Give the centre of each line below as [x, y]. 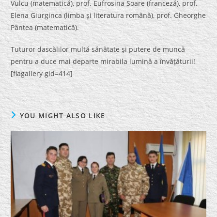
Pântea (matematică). [45, 28]
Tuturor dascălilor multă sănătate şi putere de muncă [98, 49]
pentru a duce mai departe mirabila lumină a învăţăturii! [103, 62]
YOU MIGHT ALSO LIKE [62, 116]
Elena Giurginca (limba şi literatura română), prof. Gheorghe [108, 15]
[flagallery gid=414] [42, 74]
